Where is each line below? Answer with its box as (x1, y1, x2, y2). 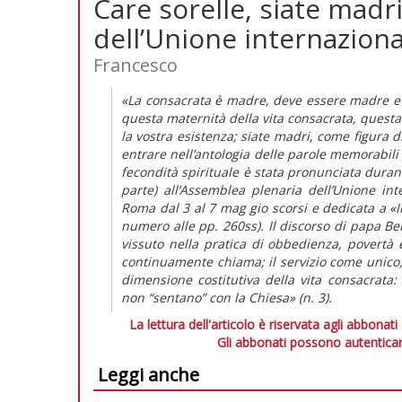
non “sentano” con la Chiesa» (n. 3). (121, 288, 332, 306)
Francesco (93, 52, 178, 77)
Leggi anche (98, 362, 199, 387)
